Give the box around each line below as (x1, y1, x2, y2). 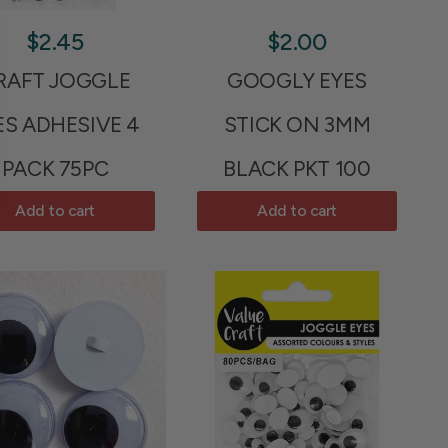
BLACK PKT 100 (223, 155, 371, 181)
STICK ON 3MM (223, 111, 371, 137)
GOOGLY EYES (227, 67, 367, 93)
